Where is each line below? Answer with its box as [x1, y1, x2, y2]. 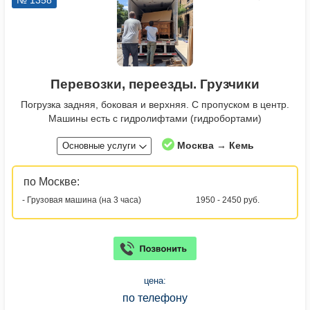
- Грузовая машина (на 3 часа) [22, 195, 141, 206]
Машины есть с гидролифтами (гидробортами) [48, 113, 262, 125]
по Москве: [24, 176, 80, 188]
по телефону [122, 292, 188, 304]
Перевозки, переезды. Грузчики [51, 77, 259, 92]
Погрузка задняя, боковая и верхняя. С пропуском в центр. [21, 99, 289, 111]
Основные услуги [62, 140, 136, 152]
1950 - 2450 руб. [196, 195, 259, 206]
